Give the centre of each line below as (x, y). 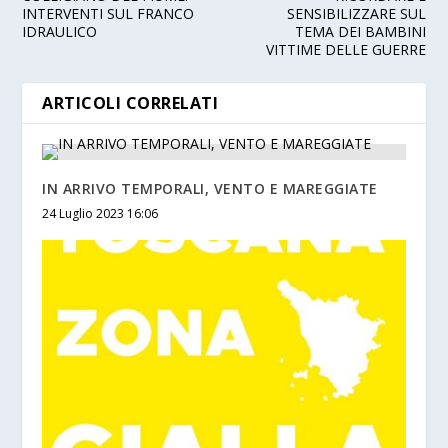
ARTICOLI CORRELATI (130, 103)
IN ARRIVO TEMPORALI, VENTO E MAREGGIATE (210, 189)
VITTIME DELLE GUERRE (345, 50)
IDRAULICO (60, 32)
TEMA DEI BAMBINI (360, 32)
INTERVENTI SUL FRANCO (108, 14)
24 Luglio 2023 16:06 (100, 214)
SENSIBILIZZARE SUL (356, 14)
